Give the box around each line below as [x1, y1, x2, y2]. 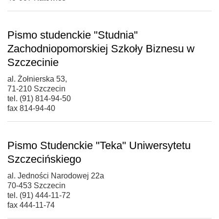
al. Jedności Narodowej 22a [7, 171, 104, 180]
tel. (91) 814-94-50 [7, 94, 71, 103]
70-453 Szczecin [7, 181, 66, 190]
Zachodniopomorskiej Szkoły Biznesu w [7, 42, 195, 55]
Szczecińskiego [7, 153, 81, 165]
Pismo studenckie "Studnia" [7, 28, 138, 41]
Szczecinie [7, 56, 59, 68]
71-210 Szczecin [7, 84, 66, 93]
